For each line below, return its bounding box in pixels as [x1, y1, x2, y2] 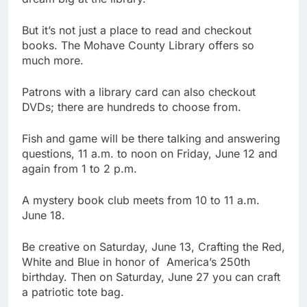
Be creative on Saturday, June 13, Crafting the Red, [22, 239, 285, 254]
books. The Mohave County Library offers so [22, 38, 254, 52]
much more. [22, 53, 84, 67]
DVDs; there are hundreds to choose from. [22, 99, 241, 114]
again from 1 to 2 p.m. [22, 161, 140, 175]
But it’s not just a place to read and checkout [22, 23, 251, 37]
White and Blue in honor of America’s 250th [22, 254, 250, 269]
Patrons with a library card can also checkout [22, 84, 256, 99]
